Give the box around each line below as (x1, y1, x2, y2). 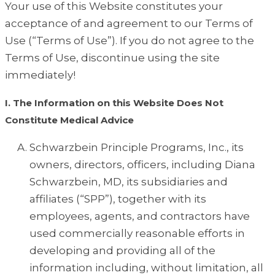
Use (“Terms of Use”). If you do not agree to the (5, 34, 254, 47)
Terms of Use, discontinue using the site (5, 52, 220, 64)
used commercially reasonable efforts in (29, 227, 245, 240)
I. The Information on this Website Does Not (5, 97, 223, 109)
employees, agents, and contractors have (29, 210, 250, 223)
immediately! (5, 69, 76, 82)
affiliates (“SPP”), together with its (29, 193, 206, 206)
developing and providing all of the (29, 244, 215, 257)
